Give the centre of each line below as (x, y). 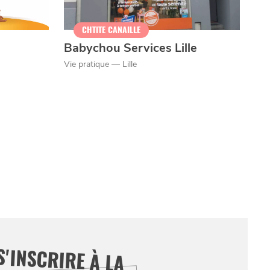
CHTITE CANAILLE (111, 30)
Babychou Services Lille (130, 48)
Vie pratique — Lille (100, 64)
